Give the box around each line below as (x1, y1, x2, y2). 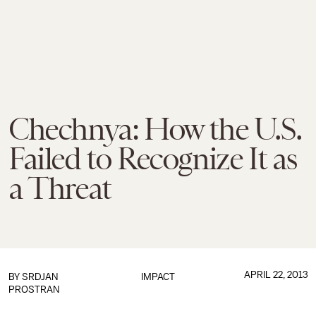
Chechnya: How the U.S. (8, 111, 301, 147)
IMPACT (140, 272, 175, 282)
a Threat (8, 171, 111, 206)
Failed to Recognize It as (8, 141, 298, 176)
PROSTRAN (8, 284, 59, 295)
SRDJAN (22, 272, 58, 282)
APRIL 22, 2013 (243, 269, 308, 280)
